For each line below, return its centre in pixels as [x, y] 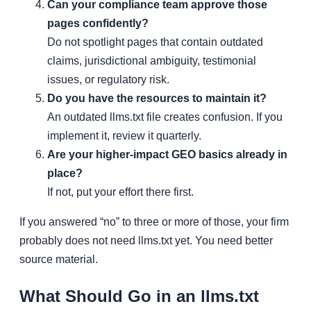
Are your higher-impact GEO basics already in [167, 154]
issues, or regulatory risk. [108, 79]
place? [65, 173]
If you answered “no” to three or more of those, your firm [154, 221]
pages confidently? [98, 23]
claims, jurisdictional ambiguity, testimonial [152, 60]
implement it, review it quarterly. [124, 135]
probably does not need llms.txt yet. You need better [146, 240]
